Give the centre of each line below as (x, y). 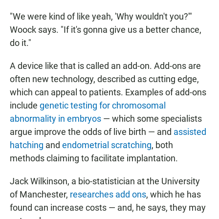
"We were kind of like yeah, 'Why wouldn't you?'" (101, 17)
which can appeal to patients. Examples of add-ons (108, 92)
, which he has (174, 195)
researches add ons (108, 195)
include (25, 106)
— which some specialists (152, 119)
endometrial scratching (107, 145)
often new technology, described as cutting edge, (104, 79)
